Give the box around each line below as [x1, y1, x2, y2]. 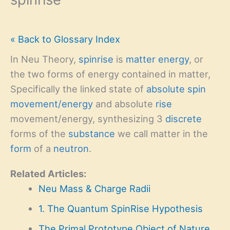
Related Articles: [10, 167, 86, 179]
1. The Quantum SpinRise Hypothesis [38, 202, 203, 214]
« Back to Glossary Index [10, 33, 120, 45]
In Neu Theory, [10, 53, 79, 65]
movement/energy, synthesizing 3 [10, 112, 165, 124]
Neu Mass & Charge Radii [38, 182, 150, 194]
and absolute [93, 98, 156, 109]
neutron [53, 142, 89, 154]
